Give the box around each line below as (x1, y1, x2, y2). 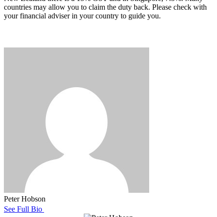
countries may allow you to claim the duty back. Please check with (4, 3, 207, 12)
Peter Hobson (4, 195, 46, 203)
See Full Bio (4, 205, 42, 214)
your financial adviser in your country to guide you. (4, 12, 161, 20)
